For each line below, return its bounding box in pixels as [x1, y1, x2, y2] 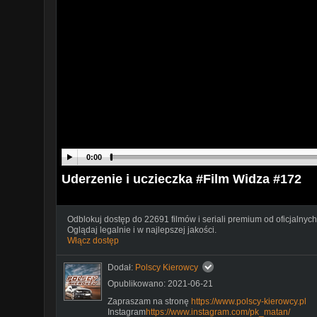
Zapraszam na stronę [108, 296, 191, 306]
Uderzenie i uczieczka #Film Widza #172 [62, 171, 301, 186]
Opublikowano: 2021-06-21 [108, 278, 213, 289]
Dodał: [108, 262, 135, 272]
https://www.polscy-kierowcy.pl [191, 296, 306, 306]
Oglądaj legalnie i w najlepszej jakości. [67, 224, 217, 235]
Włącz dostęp [67, 235, 119, 246]
